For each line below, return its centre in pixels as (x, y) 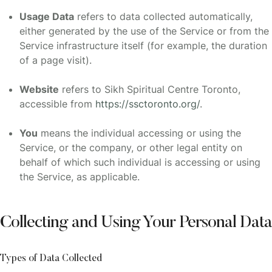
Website (39, 90)
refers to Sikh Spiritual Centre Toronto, (150, 90)
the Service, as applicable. (80, 177)
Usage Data (47, 17)
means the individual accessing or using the (139, 133)
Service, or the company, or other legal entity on (131, 148)
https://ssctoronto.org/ (148, 104)
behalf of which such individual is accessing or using (140, 162)
